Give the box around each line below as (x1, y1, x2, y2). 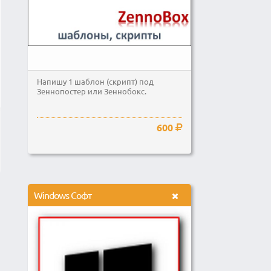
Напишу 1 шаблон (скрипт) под (37, 76, 154, 87)
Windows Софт (34, 189, 91, 201)
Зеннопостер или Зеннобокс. (37, 86, 146, 96)
